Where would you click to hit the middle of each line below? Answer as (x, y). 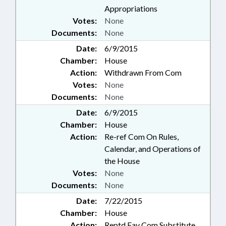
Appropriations (131, 9)
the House (122, 161)
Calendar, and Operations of (153, 149)
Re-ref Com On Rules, (142, 137)
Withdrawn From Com (143, 73)
